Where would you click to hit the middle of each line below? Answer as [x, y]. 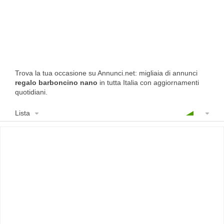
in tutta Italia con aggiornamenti [148, 82]
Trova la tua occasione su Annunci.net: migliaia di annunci [106, 73]
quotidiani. [32, 92]
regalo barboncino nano [56, 82]
